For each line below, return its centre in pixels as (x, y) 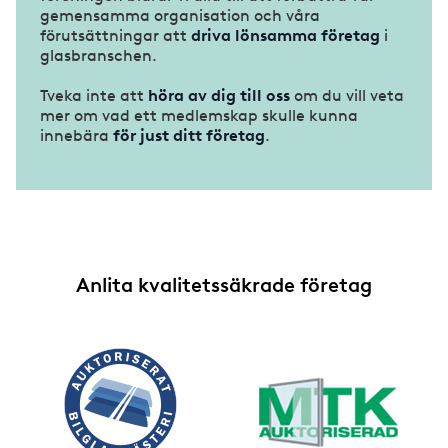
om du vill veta (347, 95)
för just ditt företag (187, 135)
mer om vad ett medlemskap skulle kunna (199, 115)
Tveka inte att (94, 95)
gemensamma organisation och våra (180, 15)
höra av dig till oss (219, 95)
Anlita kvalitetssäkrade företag (224, 284)
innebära (74, 135)
